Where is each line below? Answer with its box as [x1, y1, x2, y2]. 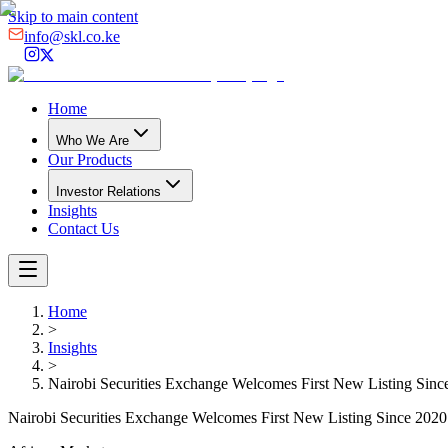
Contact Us [48, 220, 119, 237]
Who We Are [56, 133, 129, 148]
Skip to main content [8, 8, 138, 25]
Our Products [48, 151, 132, 168]
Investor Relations [56, 184, 161, 199]
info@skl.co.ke [24, 28, 120, 45]
